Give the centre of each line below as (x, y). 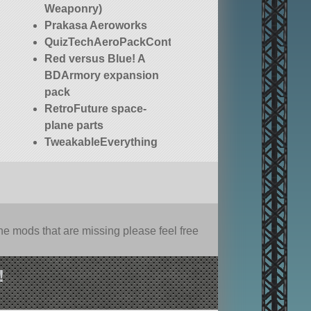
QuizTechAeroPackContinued (123, 42)
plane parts (74, 126)
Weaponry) (74, 9)
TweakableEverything (101, 142)
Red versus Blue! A (95, 59)
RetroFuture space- (96, 109)
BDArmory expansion (102, 76)
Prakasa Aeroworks (96, 26)
